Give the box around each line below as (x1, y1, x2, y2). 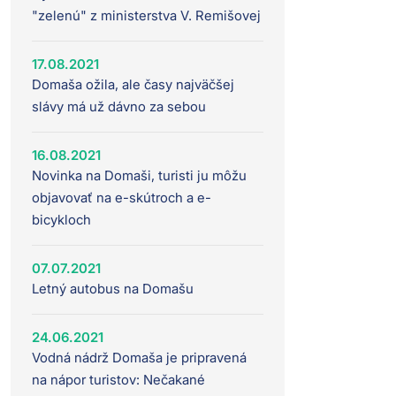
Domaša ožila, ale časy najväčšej (32, 75, 234, 93)
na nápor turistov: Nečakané (32, 370, 205, 388)
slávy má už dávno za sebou (32, 97, 206, 115)
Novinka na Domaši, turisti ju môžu (32, 166, 247, 184)
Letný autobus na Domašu (32, 279, 194, 297)
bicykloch (32, 210, 91, 228)
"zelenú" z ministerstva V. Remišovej (32, 6, 261, 24)
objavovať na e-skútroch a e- (32, 188, 211, 206)
